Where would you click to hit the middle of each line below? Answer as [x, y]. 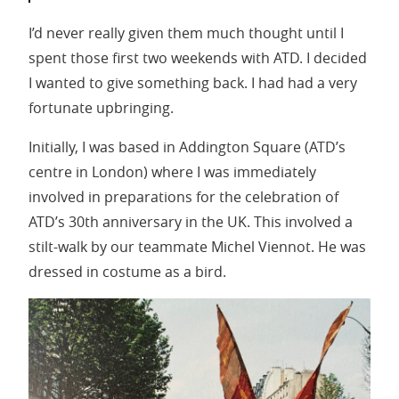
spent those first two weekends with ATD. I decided [198, 58]
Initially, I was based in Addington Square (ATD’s [187, 147]
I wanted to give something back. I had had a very [193, 83]
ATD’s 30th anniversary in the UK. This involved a [191, 222]
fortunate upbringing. [101, 108]
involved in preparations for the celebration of [183, 197]
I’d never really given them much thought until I [186, 33]
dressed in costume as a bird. [127, 272]
